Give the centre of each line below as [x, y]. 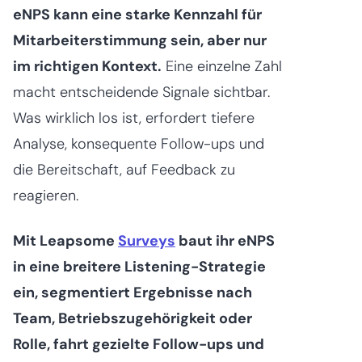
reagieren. [46, 196]
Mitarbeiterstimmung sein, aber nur [140, 41]
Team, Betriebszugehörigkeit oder [133, 319]
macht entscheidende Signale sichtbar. [141, 93]
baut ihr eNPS [225, 241]
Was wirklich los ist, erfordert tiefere [134, 118]
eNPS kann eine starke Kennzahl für [137, 15]
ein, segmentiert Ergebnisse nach [133, 293]
